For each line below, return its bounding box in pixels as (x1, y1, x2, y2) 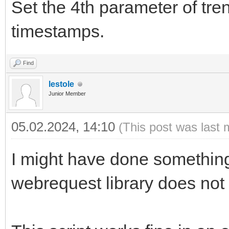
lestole (49, 80, 74, 89)
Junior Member (49, 90, 86, 97)
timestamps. (11, 21, 104, 41)
